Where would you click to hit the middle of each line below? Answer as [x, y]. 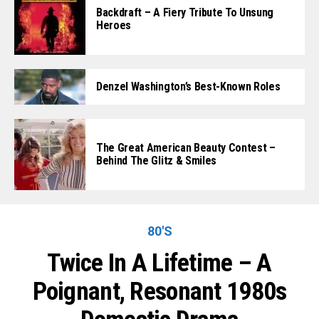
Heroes [114, 25]
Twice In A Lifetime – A [159, 263]
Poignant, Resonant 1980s [159, 292]
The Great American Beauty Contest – [186, 148]
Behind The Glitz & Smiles [156, 161]
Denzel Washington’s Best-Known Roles [188, 87]
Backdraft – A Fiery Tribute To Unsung [185, 12]
